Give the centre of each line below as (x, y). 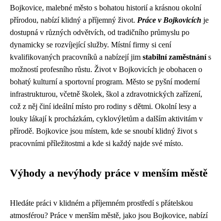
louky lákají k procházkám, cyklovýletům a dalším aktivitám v (106, 119)
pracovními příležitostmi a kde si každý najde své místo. (96, 143)
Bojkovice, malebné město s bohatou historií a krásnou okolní (106, 8)
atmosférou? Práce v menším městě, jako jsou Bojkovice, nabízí (109, 215)
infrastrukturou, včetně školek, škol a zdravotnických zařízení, (106, 94)
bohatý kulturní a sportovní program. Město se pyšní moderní (105, 82)
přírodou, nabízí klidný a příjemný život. (74, 20)
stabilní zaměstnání (174, 57)
